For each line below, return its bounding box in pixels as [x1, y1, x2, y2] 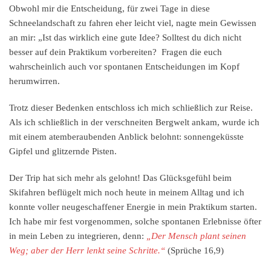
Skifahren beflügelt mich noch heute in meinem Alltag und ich [9, 188, 244, 198]
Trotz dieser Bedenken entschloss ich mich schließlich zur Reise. [9, 103, 255, 113]
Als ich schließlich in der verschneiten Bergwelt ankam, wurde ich [9, 117, 260, 128]
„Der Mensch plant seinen [146, 231, 246, 241]
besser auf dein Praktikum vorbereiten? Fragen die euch [9, 47, 222, 57]
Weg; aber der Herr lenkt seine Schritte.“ [9, 246, 165, 256]
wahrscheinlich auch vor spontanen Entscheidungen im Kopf [9, 62, 240, 72]
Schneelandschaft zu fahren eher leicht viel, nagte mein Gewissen [9, 18, 256, 28]
